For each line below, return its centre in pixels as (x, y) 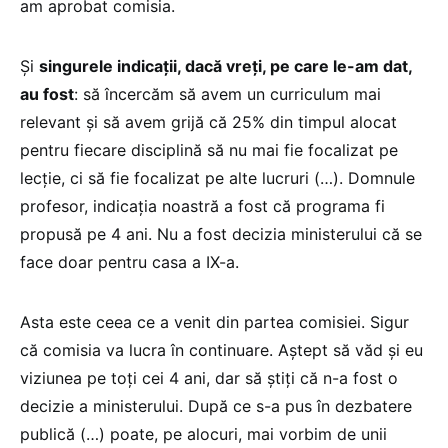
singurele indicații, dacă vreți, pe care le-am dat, (225, 66)
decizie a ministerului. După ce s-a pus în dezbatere (216, 406)
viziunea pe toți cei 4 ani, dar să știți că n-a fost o (209, 378)
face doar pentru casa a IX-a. (129, 262)
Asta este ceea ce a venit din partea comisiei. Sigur (214, 322)
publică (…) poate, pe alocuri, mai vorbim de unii (203, 434)
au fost (47, 94)
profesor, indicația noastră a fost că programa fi (202, 206)
